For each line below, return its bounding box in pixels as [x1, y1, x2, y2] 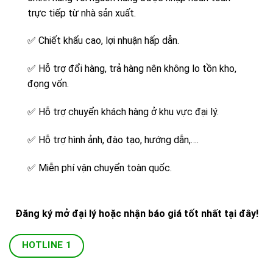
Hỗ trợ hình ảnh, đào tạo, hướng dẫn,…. [36, 133, 199, 146]
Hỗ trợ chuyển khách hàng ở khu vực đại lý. [36, 106, 219, 118]
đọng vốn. [27, 78, 69, 90]
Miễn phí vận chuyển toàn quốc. [36, 161, 172, 174]
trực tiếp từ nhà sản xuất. [27, 7, 136, 19]
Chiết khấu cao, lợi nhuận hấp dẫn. [38, 35, 179, 47]
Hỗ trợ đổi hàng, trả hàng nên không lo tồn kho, [36, 63, 236, 75]
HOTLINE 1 [21, 239, 72, 251]
